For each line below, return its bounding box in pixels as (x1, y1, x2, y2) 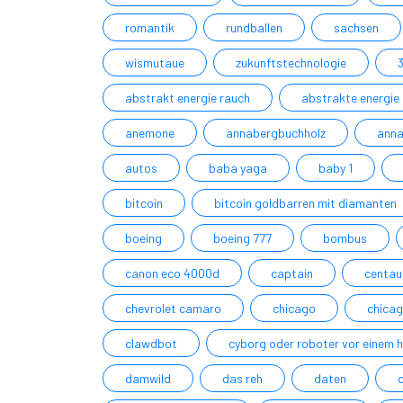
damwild (125, 371, 171, 386)
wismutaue (125, 55, 184, 70)
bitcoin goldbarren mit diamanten (214, 195, 397, 210)
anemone (125, 125, 175, 140)
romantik (125, 20, 175, 35)
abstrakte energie (301, 90, 399, 105)
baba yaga (209, 160, 267, 175)
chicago (273, 300, 316, 316)
